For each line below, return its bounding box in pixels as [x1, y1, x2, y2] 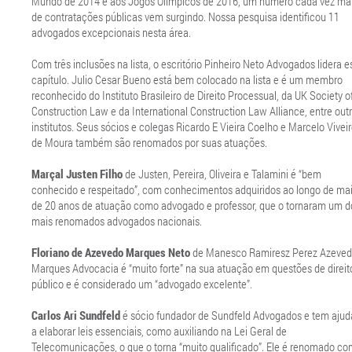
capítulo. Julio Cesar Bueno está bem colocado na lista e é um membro [31, 71, 343, 87]
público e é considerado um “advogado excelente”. [31, 276, 252, 291]
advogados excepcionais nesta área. [31, 24, 191, 40]
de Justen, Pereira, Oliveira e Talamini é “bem [123, 166, 321, 181]
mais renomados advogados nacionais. [31, 213, 202, 229]
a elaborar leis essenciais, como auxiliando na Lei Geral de [31, 323, 287, 339]
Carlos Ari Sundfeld [31, 307, 120, 323]
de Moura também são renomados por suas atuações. [31, 134, 267, 150]
